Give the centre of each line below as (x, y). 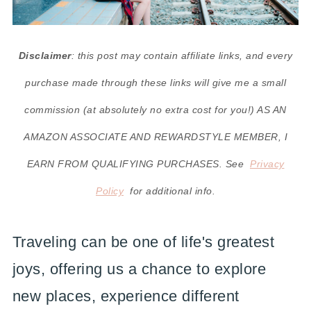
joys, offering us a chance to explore (139, 269)
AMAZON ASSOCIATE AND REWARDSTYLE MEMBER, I (155, 137)
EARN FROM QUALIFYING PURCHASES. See (137, 164)
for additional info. (171, 191)
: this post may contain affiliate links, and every (182, 56)
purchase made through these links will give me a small (155, 83)
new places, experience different (126, 296)
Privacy (267, 164)
